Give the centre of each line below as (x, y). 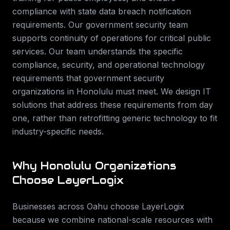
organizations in (44, 91)
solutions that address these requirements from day (113, 105)
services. (29, 51)
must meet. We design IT (162, 91)
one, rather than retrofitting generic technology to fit (115, 118)
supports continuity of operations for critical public (112, 38)
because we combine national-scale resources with (112, 220)
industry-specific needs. (58, 131)
